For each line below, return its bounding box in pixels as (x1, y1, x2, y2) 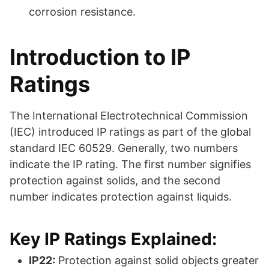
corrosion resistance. (29, 5, 136, 19)
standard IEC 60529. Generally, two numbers (10, 142, 238, 155)
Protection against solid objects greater (55, 254, 259, 267)
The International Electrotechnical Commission (10, 109, 248, 122)
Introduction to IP (10, 44, 190, 71)
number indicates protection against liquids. (10, 190, 232, 204)
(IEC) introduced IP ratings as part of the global (10, 125, 251, 139)
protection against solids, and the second (10, 174, 220, 187)
